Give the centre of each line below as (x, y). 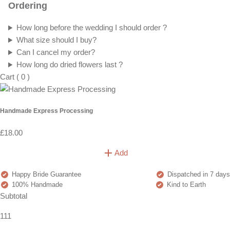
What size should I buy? (56, 40)
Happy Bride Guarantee (45, 174)
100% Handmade (36, 184)
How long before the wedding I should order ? (91, 28)
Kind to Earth (185, 184)
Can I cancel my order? (55, 52)
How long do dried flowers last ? (69, 65)
